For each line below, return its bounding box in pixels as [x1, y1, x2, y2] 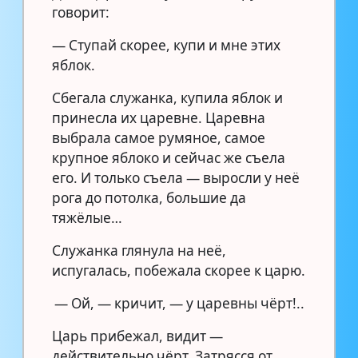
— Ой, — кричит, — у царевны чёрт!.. [54, 293, 304, 312]
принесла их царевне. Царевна [52, 108, 265, 127]
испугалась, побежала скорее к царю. [52, 261, 305, 280]
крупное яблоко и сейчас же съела [52, 148, 285, 167]
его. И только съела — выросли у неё [52, 168, 300, 187]
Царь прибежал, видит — [52, 326, 223, 345]
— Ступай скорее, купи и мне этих [52, 35, 280, 54]
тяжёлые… [52, 208, 122, 227]
